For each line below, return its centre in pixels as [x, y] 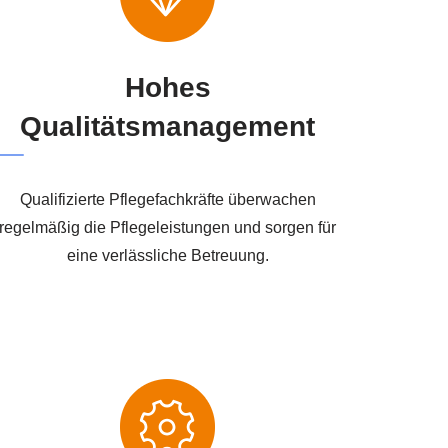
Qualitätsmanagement [168, 126]
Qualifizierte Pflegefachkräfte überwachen [167, 199]
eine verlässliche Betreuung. [167, 255]
